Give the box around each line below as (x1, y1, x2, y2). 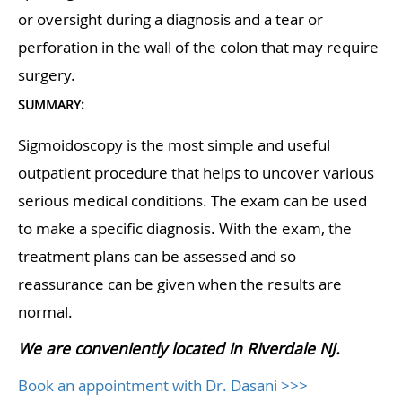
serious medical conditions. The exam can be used (18, 190, 367, 212)
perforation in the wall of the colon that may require (18, 37, 379, 58)
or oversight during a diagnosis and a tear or (18, 9, 323, 31)
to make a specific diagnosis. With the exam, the (18, 218, 352, 240)
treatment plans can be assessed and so (18, 246, 296, 267)
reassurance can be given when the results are (18, 274, 342, 295)
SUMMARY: (18, 96, 84, 114)
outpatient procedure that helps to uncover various (18, 162, 374, 184)
